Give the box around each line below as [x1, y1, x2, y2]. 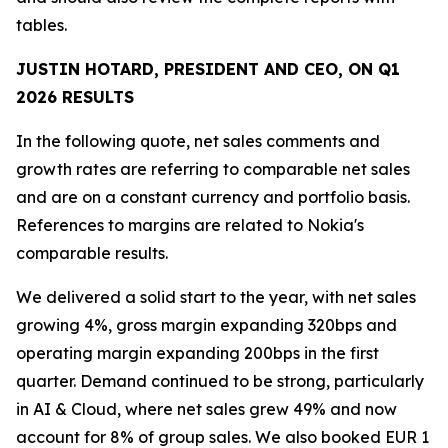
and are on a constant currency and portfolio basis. [16, 187, 410, 207]
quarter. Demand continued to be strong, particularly [16, 371, 424, 391]
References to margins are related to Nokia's [16, 215, 364, 235]
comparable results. [16, 243, 168, 263]
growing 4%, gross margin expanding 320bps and [16, 315, 397, 335]
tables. [16, 15, 67, 35]
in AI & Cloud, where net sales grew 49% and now [16, 399, 397, 419]
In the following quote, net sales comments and [16, 131, 380, 151]
